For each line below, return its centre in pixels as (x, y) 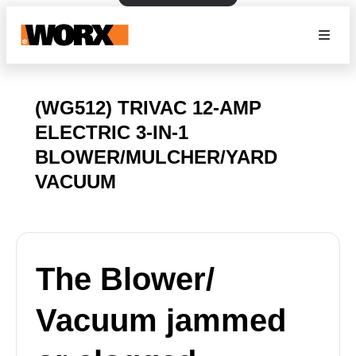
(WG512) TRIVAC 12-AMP (148, 108)
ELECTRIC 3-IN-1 (112, 132)
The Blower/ (125, 279)
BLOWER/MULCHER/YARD (156, 157)
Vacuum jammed (161, 320)
